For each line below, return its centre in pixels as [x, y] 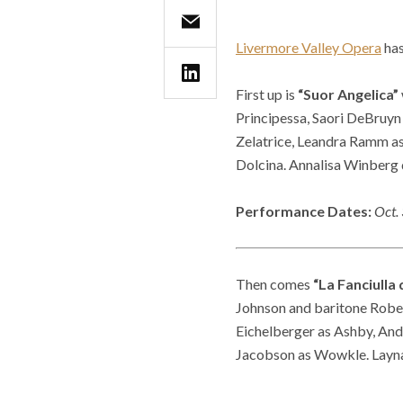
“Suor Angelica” [348, 94]
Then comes [274, 284]
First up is [267, 94]
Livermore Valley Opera [309, 47]
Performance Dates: [304, 211]
